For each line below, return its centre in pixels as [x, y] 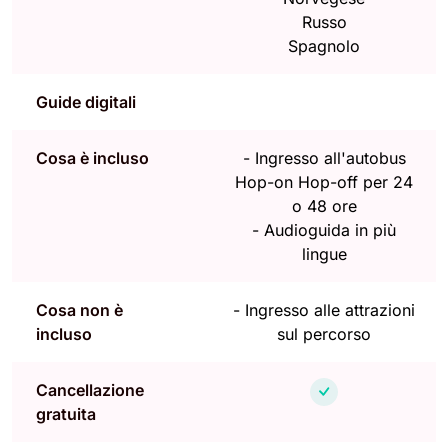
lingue [324, 253]
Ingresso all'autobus [330, 157]
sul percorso [324, 333]
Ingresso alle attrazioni [330, 309]
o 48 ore [324, 205]
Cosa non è [79, 309]
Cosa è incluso [92, 157]
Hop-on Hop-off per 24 [324, 181]
